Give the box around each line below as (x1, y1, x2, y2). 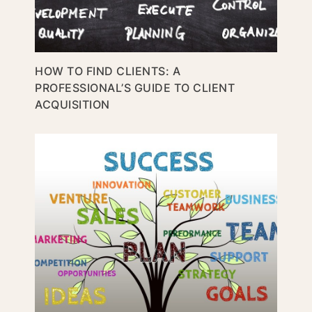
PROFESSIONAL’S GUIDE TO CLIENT (35, 80, 235, 95)
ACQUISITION (35, 97, 110, 111)
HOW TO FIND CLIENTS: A (35, 63, 180, 78)
